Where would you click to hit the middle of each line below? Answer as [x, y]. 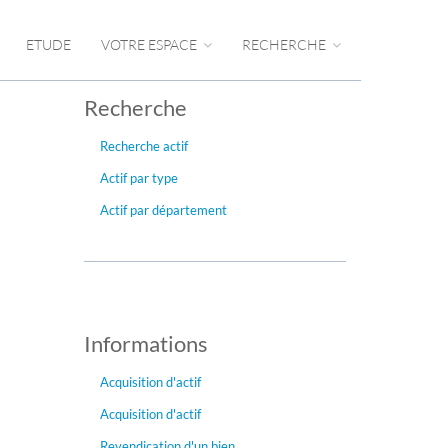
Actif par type [138, 178]
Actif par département [163, 210]
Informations [145, 343]
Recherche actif [143, 146]
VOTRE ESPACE [150, 44]
